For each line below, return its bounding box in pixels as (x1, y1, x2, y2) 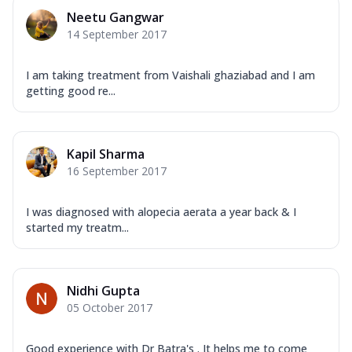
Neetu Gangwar (67, 9, 164, 27)
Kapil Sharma (67, 145, 145, 163)
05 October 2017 (67, 300, 152, 316)
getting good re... (26, 83, 115, 99)
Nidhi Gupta (67, 282, 140, 300)
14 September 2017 (67, 27, 167, 42)
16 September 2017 (67, 163, 167, 179)
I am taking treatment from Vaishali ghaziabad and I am (26, 68, 315, 83)
